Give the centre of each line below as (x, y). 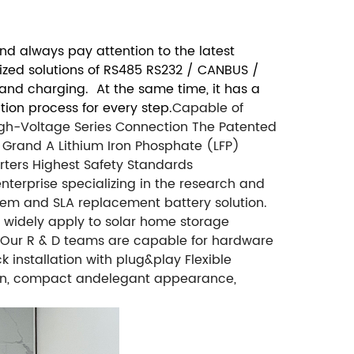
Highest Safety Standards (113, 166)
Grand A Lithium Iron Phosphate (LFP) (121, 147)
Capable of (208, 109)
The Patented (234, 128)
